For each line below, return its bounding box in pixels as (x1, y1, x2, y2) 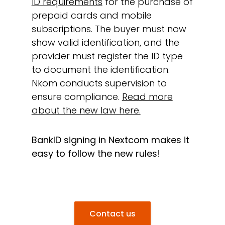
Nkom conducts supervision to (31, 76, 167, 89)
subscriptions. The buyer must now (31, 22, 186, 35)
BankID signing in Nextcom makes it (31, 133, 189, 146)
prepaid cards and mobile (31, 9, 152, 22)
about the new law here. (31, 103, 141, 117)
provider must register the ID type (31, 49, 183, 62)
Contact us (89, 207, 136, 219)
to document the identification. (31, 63, 170, 76)
